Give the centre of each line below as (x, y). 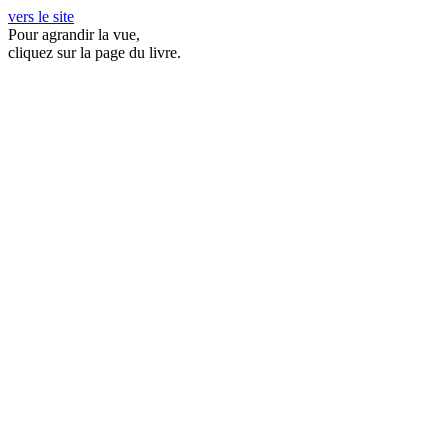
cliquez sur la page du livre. (94, 52)
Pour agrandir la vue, (74, 34)
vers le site (41, 16)
